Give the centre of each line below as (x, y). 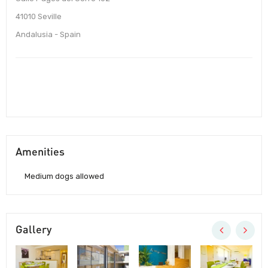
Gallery (33, 229)
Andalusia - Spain (48, 35)
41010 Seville (39, 17)
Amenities (40, 152)
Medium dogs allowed (64, 176)
